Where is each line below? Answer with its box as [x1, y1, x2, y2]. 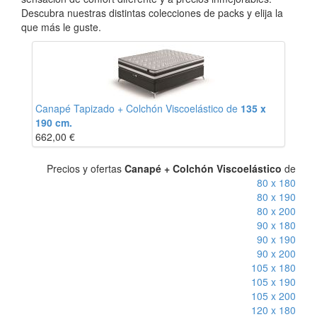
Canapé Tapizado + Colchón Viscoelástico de [35, 101, 241, 115]
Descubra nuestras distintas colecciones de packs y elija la [21, 6, 283, 20]
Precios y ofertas [47, 161, 125, 175]
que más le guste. [21, 20, 101, 34]
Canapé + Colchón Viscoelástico [125, 161, 282, 175]
